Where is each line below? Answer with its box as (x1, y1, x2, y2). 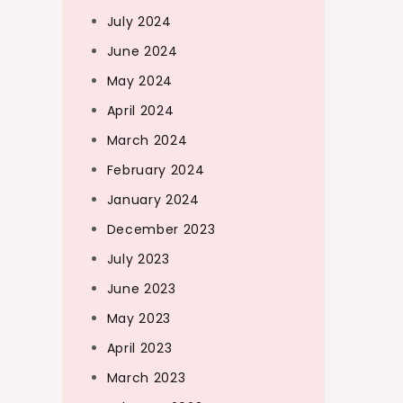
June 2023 (106, 280, 176, 298)
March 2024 (106, 131, 188, 149)
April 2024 (106, 102, 175, 120)
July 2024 (106, 13, 172, 31)
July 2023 (106, 250, 170, 268)
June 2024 (106, 42, 178, 60)
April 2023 (106, 339, 173, 357)
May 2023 (106, 309, 172, 327)
